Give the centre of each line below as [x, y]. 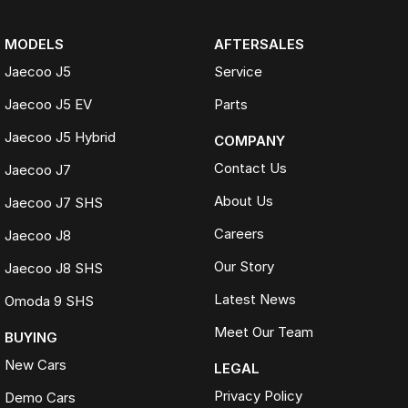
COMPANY [249, 140]
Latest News [255, 299]
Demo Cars [40, 397]
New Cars [36, 364]
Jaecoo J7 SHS [54, 202]
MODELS [34, 44]
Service [238, 71]
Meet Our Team [263, 331]
